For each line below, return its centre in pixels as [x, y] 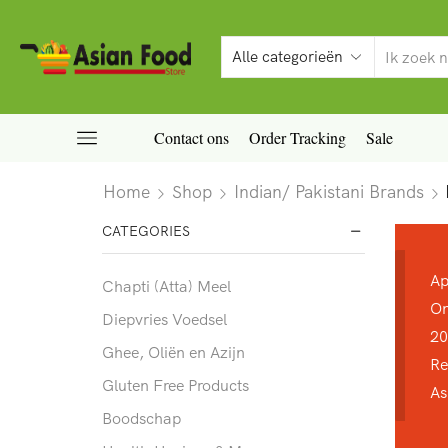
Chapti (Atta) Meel [166, 286]
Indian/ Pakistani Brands [329, 190]
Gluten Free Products [175, 385]
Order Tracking [297, 137]
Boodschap [141, 418]
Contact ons [191, 137]
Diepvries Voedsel [164, 319]
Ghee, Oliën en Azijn [173, 352]
